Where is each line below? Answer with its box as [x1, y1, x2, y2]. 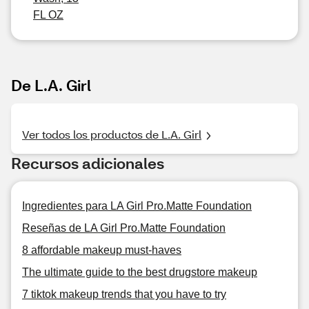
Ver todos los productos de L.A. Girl [22, 127, 201, 141]
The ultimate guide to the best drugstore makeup [22, 266, 257, 278]
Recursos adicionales [11, 153, 164, 173]
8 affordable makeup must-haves [22, 244, 181, 256]
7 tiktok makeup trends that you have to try [22, 288, 226, 300]
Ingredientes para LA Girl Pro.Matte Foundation [22, 200, 252, 212]
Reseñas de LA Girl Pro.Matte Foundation [22, 222, 226, 234]
